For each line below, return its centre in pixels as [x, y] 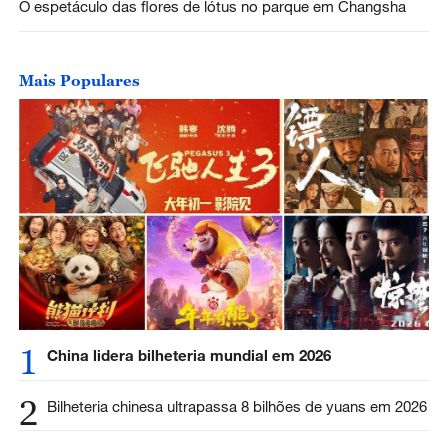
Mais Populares [79, 79]
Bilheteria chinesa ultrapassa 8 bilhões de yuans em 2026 [236, 405]
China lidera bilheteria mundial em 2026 [190, 354]
